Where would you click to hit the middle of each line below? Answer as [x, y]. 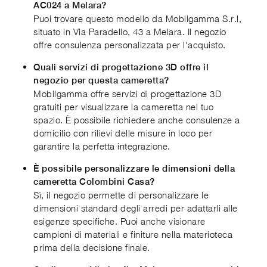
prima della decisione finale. [92, 247]
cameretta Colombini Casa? [94, 181]
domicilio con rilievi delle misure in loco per [123, 133]
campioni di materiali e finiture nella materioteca [133, 234]
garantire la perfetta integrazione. [102, 146]
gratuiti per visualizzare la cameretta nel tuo [123, 106]
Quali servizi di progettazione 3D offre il [121, 67]
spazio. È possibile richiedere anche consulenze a [137, 119]
